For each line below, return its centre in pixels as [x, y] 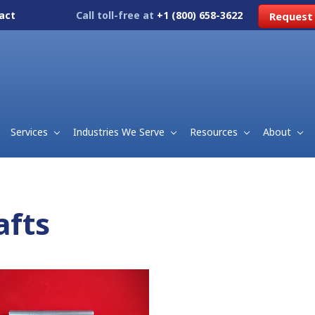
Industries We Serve [120, 131]
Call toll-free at [116, 15]
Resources [215, 131]
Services [31, 131]
